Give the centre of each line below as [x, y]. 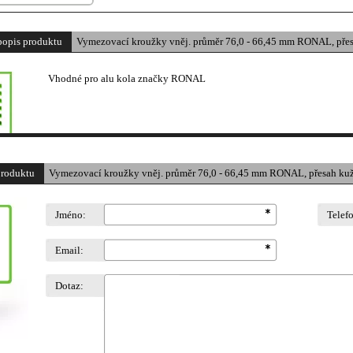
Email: [69, 250]
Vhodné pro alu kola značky [108, 78]
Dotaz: [69, 286]
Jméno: [71, 215]
